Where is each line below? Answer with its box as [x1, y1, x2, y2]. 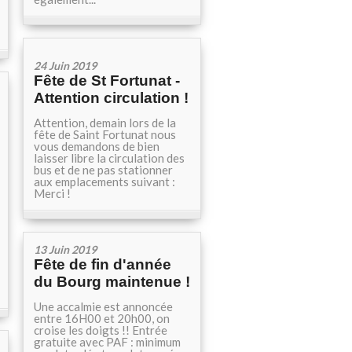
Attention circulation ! [34, 90, 189, 106]
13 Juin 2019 [34, 243, 97, 256]
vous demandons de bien [34, 139, 159, 153]
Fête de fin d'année [34, 256, 171, 273]
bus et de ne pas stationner [34, 163, 173, 177]
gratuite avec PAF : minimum [34, 335, 181, 349]
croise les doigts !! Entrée [34, 323, 167, 337]
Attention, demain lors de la [34, 115, 176, 130]
